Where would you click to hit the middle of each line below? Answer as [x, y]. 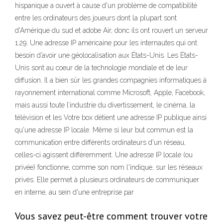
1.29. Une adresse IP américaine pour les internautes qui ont [106, 43]
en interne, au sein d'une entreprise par [74, 192]
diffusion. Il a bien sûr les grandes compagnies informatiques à [111, 80]
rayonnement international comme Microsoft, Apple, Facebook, [110, 93]
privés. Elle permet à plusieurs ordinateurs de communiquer [107, 180]
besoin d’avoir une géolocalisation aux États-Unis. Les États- [107, 56]
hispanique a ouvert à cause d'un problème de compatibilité [106, 6]
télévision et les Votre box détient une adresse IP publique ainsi [111, 118]
